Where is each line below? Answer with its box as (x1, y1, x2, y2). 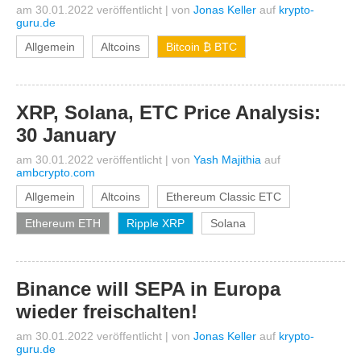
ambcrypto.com (16, 166, 95, 179)
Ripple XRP (127, 217, 185, 230)
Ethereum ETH (25, 217, 101, 230)
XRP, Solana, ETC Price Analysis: (16, 102, 321, 123)
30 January (16, 124, 116, 146)
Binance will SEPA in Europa (16, 278, 280, 300)
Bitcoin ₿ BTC (166, 40, 237, 53)
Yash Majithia (193, 153, 261, 166)
